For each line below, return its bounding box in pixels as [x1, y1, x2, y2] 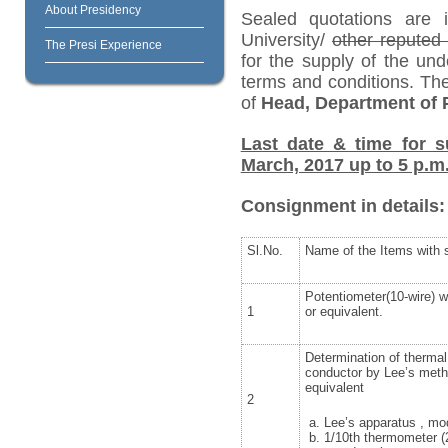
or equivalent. [304, 303, 383, 319]
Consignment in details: [240, 195, 445, 216]
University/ [240, 29, 332, 50]
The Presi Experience [44, 38, 162, 53]
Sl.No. [246, 242, 283, 258]
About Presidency [44, 3, 141, 18]
